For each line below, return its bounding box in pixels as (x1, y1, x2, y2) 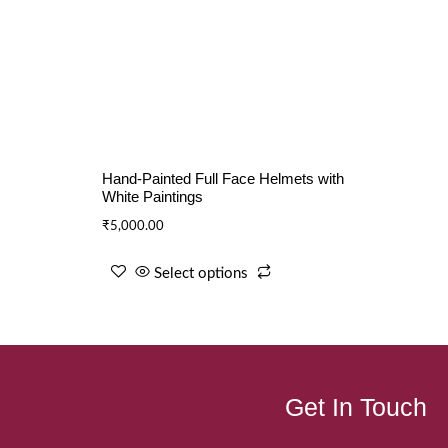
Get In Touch (285, 393, 427, 422)
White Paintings (102, 188, 203, 206)
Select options (154, 265, 248, 281)
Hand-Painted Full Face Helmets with (102, 170, 344, 188)
